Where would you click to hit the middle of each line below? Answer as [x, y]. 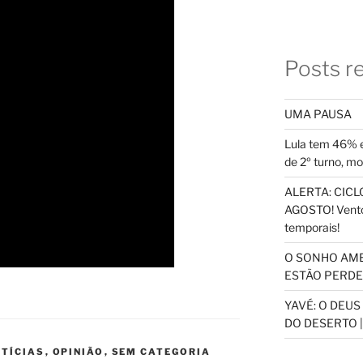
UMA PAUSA [318, 114]
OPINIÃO [78, 352]
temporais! [312, 228]
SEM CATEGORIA [161, 352]
